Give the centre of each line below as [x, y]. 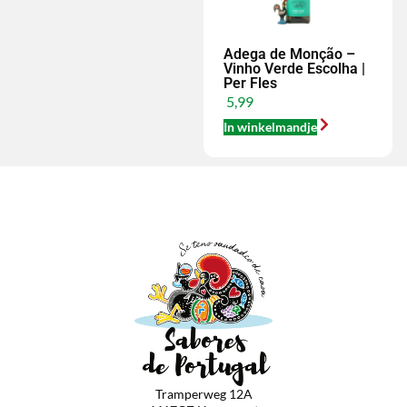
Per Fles [250, 84]
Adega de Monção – [289, 55]
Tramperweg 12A [203, 393]
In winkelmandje [270, 126]
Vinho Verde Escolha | [294, 69]
